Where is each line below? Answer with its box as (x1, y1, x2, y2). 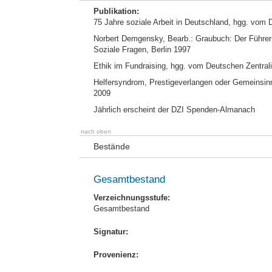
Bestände (93, 141, 130, 151)
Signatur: (93, 227, 128, 236)
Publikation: (93, 7, 139, 16)
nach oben (81, 128, 111, 135)
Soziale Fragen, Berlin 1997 (93, 45, 191, 54)
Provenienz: (93, 250, 138, 259)
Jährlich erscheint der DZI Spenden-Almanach (93, 105, 255, 114)
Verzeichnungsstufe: (93, 193, 170, 202)
